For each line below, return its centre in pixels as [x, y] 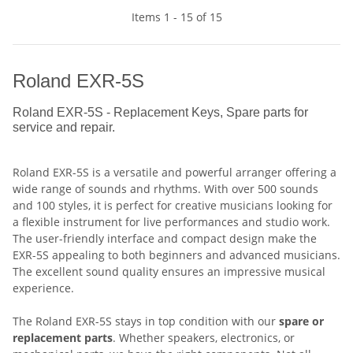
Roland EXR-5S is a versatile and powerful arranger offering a [175, 172]
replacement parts [63, 337]
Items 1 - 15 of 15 [176, 17]
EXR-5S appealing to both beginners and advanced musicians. [176, 255]
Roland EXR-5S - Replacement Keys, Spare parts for [160, 112]
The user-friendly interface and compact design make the [165, 238]
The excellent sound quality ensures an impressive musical [169, 271]
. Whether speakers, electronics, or [204, 337]
